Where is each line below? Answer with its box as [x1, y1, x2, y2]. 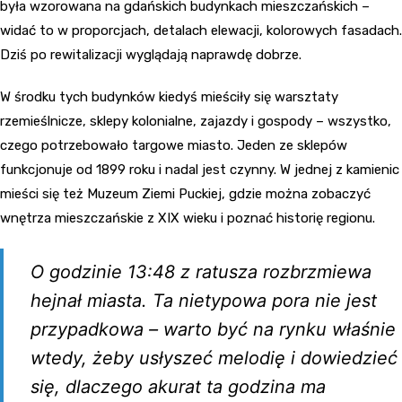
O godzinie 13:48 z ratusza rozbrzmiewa [31, 260, 371, 283]
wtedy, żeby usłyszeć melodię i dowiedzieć [31, 346, 398, 369]
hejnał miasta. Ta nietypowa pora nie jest [31, 289, 377, 311]
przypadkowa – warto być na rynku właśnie [31, 318, 396, 340]
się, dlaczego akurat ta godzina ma [31, 375, 326, 398]
